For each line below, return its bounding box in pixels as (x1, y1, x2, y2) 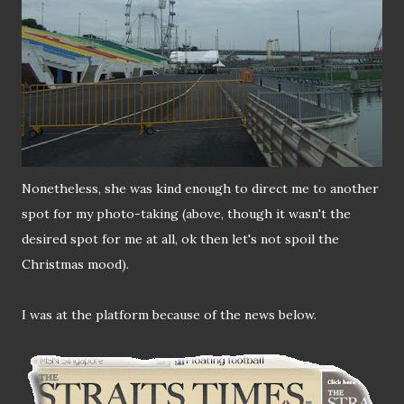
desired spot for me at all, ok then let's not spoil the (22, 231, 339, 248)
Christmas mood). (22, 256, 129, 273)
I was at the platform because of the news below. (22, 307, 317, 324)
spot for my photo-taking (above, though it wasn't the (22, 206, 351, 223)
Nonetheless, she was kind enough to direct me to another (22, 180, 379, 197)
